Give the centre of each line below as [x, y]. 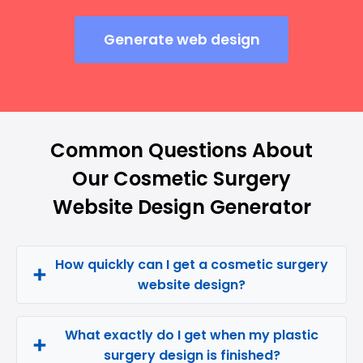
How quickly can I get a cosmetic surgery [192, 265]
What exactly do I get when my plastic [192, 335]
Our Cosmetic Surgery [181, 179]
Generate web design [181, 40]
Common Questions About [181, 150]
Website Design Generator [181, 207]
